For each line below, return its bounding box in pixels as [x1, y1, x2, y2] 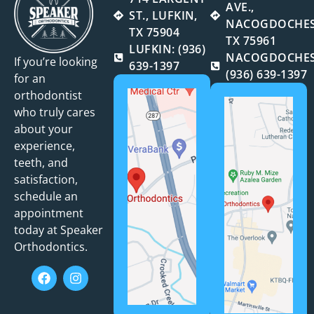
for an [14, 71, 46, 87]
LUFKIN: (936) [129, 41, 206, 57]
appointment [14, 205, 83, 221]
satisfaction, [14, 172, 78, 188]
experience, [14, 138, 75, 154]
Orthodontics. [14, 239, 88, 255]
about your [14, 121, 73, 137]
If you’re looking [14, 54, 97, 70]
